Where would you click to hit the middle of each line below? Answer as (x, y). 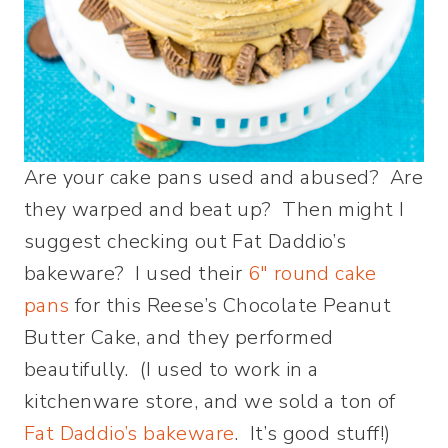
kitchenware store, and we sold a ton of (210, 401)
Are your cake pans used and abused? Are (223, 177)
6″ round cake (312, 273)
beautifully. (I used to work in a (171, 369)
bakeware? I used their (136, 273)
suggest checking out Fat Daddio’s (185, 241)
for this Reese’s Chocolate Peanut (230, 305)
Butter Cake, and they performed (179, 337)
